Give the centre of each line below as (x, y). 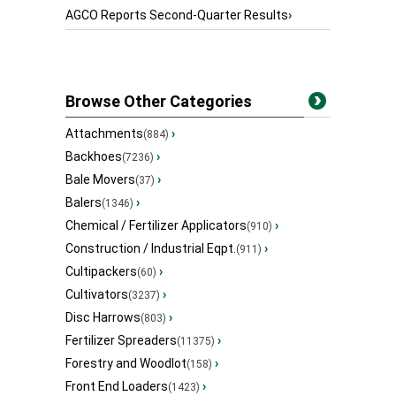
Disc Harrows (103, 318)
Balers (84, 203)
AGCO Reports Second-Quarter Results (177, 15)
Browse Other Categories (159, 102)
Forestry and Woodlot (126, 364)
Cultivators (97, 295)
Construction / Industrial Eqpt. (151, 249)
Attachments (104, 134)
